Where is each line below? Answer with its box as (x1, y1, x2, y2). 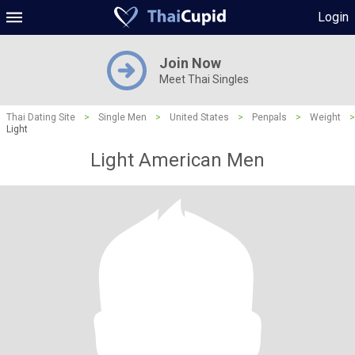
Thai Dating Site (6, 112, 75, 123)
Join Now (158, 55, 221, 71)
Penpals (252, 112, 287, 123)
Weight (310, 112, 341, 123)
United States (170, 112, 229, 123)
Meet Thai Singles (158, 73, 249, 86)
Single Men (98, 112, 147, 123)
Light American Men (90, 149, 265, 171)
